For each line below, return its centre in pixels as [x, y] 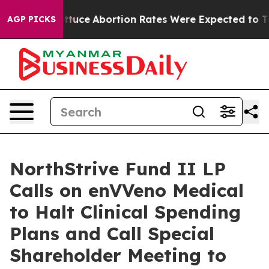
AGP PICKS [32, 19]
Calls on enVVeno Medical [127, 190]
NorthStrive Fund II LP [118, 169]
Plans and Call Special [112, 234]
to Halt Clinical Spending [125, 212]
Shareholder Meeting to [118, 255]
